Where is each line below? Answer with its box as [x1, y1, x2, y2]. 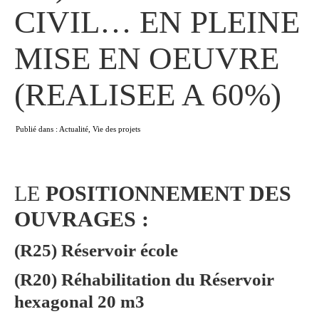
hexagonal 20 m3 [14, 292, 149, 312]
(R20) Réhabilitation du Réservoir [14, 270, 274, 290]
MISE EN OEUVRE [14, 41, 279, 77]
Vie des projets [93, 125, 140, 134]
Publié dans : [16, 125, 59, 134]
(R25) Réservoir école [14, 241, 182, 261]
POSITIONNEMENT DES [40, 182, 291, 206]
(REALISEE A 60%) [14, 77, 281, 113]
